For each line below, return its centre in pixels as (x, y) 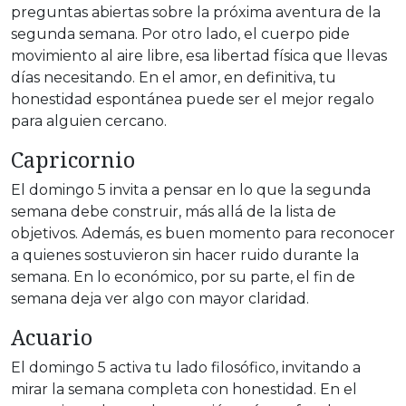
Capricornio (73, 160)
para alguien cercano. (89, 121)
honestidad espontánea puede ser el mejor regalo (193, 100)
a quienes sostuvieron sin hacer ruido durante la (185, 256)
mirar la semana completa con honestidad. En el (184, 390)
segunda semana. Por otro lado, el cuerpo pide (180, 34)
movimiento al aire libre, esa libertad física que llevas (199, 56)
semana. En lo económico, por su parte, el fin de (183, 277)
